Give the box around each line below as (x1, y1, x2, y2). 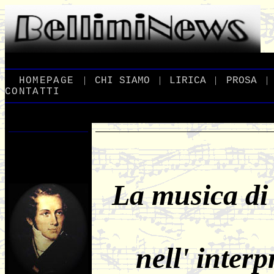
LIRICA (169, 75, 207, 86)
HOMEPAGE (18, 75, 75, 86)
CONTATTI (5, 86, 61, 97)
